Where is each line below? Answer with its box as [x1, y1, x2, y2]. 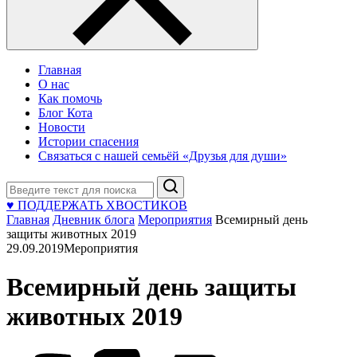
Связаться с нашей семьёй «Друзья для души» [38, 149, 287, 163]
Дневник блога [53, 213, 135, 226]
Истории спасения [38, 135, 139, 148]
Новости [38, 120, 85, 134]
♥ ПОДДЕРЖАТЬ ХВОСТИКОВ [6, 198, 187, 212]
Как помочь [38, 92, 102, 105]
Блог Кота [38, 106, 92, 120]
